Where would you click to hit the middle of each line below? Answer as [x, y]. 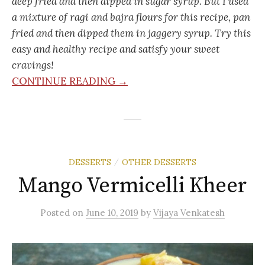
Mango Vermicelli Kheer [132, 186]
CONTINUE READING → [70, 81]
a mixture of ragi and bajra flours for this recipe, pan [131, 17]
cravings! [33, 65]
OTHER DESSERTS [159, 162]
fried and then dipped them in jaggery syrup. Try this [131, 33]
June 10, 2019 [112, 213]
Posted [56, 213]
